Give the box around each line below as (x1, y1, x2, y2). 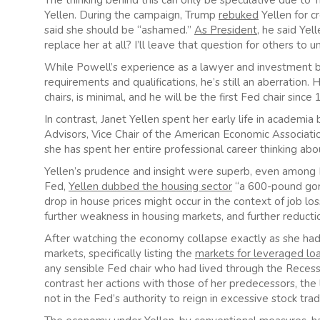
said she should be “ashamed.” (44, 23, 194, 38)
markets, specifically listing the (44, 246, 195, 261)
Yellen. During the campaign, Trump (44, 8, 219, 23)
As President (194, 23, 257, 38)
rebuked (219, 8, 259, 23)
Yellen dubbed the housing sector (69, 179, 232, 194)
